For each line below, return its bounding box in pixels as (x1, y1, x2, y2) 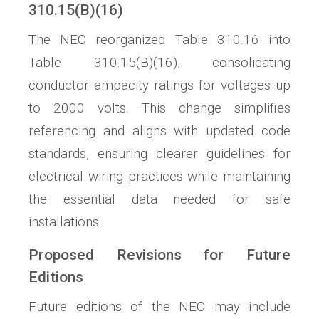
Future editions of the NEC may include (28, 298, 291, 315)
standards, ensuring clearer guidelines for (28, 145, 291, 162)
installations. (28, 214, 102, 231)
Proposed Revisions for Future (28, 246, 291, 264)
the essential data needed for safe (28, 191, 291, 208)
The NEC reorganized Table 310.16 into (28, 31, 291, 48)
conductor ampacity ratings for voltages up (28, 77, 291, 94)
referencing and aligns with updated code (28, 122, 291, 140)
